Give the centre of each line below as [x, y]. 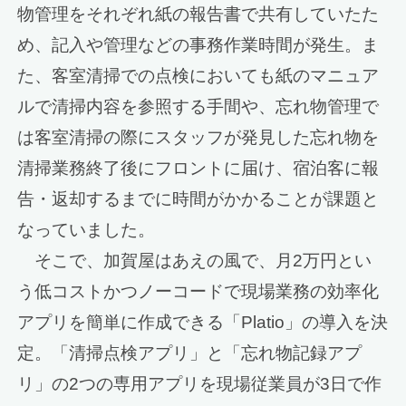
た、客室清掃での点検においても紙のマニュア [198, 76]
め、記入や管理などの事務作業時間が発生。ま [198, 45]
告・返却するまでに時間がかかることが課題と [198, 199]
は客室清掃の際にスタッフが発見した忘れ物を [198, 138]
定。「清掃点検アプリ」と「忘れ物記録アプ [190, 353]
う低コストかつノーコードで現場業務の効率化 [198, 292]
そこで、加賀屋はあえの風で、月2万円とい [195, 261]
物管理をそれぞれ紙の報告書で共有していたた [198, 14]
